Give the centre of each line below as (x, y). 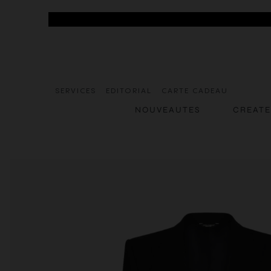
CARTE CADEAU (195, 91)
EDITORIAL (129, 91)
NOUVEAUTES (168, 110)
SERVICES (76, 91)
